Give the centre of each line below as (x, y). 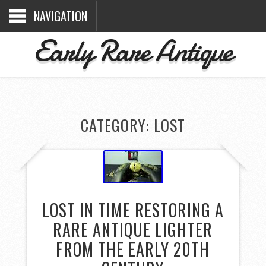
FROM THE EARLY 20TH (133, 249)
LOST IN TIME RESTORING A (133, 210)
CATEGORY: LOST (133, 125)
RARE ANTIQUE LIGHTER (133, 229)
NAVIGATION (61, 16)
